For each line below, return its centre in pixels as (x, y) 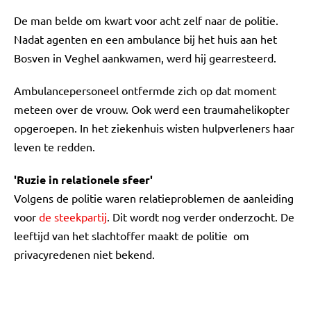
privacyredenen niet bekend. (84, 254)
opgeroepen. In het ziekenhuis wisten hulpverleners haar (154, 128)
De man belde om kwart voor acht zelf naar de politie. (146, 20)
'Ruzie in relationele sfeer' (83, 179)
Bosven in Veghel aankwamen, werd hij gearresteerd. (148, 58)
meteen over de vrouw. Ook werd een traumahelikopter (152, 109)
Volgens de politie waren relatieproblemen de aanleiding (154, 198)
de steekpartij (73, 217)
